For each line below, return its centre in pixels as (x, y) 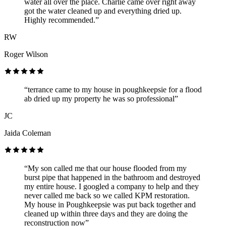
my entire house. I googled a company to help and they (111, 186)
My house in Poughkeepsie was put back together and (110, 204)
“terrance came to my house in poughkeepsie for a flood (113, 89)
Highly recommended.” (62, 20)
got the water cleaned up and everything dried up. (103, 11)
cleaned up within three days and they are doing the (106, 213)
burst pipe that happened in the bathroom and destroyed (112, 177)
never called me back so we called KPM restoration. (107, 195)
